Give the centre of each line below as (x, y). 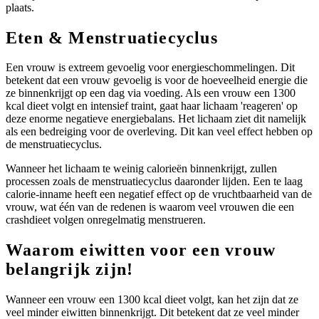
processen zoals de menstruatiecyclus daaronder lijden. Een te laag (154, 182)
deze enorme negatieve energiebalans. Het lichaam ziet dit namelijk (156, 119)
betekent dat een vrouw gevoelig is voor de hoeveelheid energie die (157, 80)
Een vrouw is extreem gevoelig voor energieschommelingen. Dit (150, 68)
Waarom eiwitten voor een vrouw (141, 250)
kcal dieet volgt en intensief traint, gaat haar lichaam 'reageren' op (152, 106)
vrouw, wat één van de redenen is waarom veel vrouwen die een (150, 207)
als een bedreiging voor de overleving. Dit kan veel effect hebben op (159, 132)
